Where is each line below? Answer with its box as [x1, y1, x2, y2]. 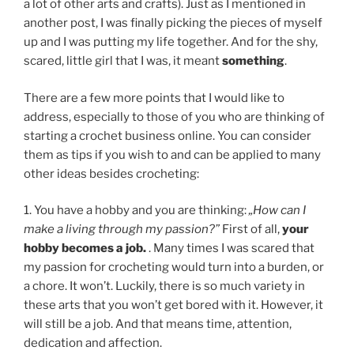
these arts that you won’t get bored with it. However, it [24, 298, 323, 313]
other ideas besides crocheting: [24, 166, 199, 181]
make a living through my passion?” [24, 222, 220, 237]
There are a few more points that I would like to [24, 90, 284, 105]
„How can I [249, 203, 306, 218]
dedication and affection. [24, 336, 162, 351]
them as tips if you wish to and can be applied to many [24, 147, 321, 162]
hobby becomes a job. [24, 241, 149, 256]
